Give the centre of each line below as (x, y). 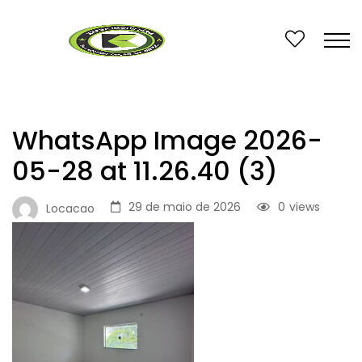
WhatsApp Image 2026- (167, 140)
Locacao (70, 208)
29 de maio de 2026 (185, 207)
